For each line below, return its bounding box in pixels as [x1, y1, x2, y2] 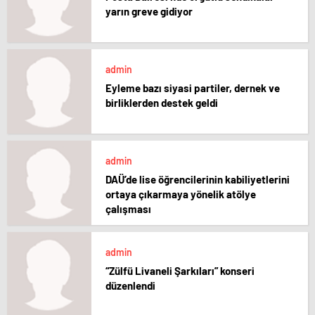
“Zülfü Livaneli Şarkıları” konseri [105, 264, 255, 277]
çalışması [105, 202, 151, 215]
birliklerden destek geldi [105, 96, 218, 109]
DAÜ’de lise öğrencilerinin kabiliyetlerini [105, 173, 290, 186]
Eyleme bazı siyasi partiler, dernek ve [105, 82, 143, 94]
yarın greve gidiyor [105, 5, 193, 18]
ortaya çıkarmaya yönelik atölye [105, 188, 256, 200]
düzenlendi [105, 279, 155, 292]
